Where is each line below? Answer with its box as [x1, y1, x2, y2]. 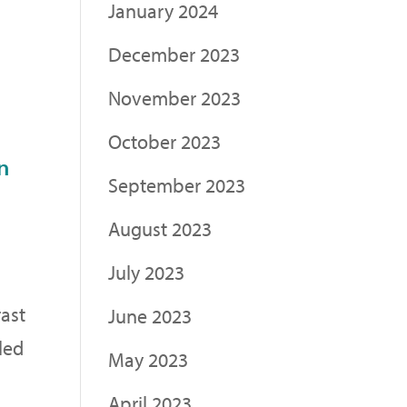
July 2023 [108, 259, 185, 285]
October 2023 [108, 128, 222, 154]
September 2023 [108, 172, 246, 198]
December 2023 [108, 41, 241, 67]
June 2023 [108, 303, 193, 329]
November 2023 [108, 84, 242, 111]
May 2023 [108, 346, 189, 372]
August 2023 [108, 215, 213, 242]
